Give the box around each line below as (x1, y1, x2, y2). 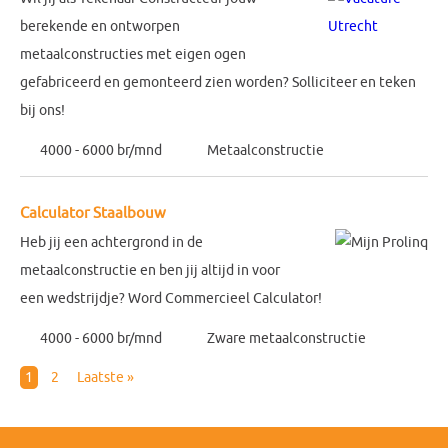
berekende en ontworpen (20, 18, 180, 35)
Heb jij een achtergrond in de (20, 234, 203, 251)
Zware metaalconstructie (207, 330, 366, 347)
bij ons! (20, 102, 68, 119)
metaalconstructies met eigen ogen (20, 46, 246, 63)
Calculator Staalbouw (20, 204, 166, 223)
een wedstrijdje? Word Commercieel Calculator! (20, 290, 328, 307)
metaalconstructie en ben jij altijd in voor (20, 262, 280, 279)
